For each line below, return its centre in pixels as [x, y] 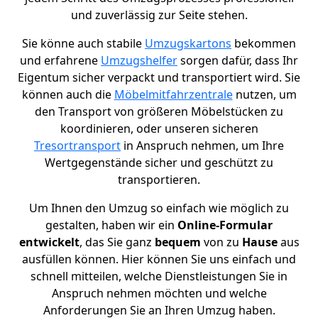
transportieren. [159, 180]
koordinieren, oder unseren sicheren [159, 129]
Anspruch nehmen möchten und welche [159, 294]
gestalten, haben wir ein [111, 225]
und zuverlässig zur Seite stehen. [159, 15]
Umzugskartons [188, 44]
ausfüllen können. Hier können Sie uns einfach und [159, 259]
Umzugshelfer [139, 61]
